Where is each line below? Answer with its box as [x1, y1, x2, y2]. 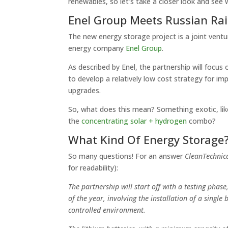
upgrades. [68, 85, 101, 95]
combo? [187, 116, 216, 126]
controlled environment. [68, 205, 146, 215]
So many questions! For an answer [68, 151, 185, 161]
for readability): [68, 163, 119, 173]
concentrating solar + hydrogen [81, 116, 187, 126]
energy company [68, 43, 126, 53]
